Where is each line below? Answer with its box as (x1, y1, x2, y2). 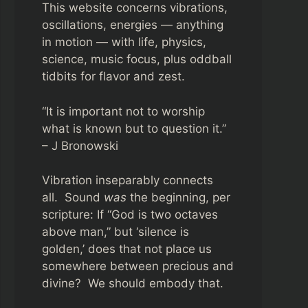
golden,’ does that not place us (42, 242, 212, 256)
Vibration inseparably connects (42, 173, 213, 187)
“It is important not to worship (42, 104, 205, 118)
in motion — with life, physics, (42, 35, 206, 49)
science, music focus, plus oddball (42, 52, 232, 66)
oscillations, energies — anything (42, 18, 223, 32)
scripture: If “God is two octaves (42, 208, 218, 221)
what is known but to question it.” (42, 121, 226, 135)
